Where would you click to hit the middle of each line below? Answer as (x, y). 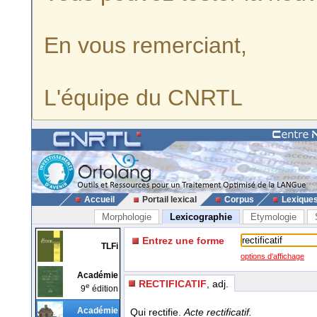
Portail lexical (169, 200)
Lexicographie (201, 217)
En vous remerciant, (145, 45)
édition (104, 288)
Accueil (99, 200)
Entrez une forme (183, 241)
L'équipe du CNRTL (143, 98)
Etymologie (273, 217)
